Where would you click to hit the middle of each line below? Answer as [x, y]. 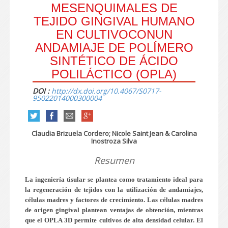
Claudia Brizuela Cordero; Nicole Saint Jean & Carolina [114, 133]
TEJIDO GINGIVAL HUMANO [114, 21]
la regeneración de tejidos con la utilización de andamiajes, [114, 190]
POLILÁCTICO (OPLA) [114, 74]
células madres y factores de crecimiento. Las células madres [114, 200]
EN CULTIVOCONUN [114, 34]
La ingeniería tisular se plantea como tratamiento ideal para [114, 179]
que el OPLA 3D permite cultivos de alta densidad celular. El [114, 220]
